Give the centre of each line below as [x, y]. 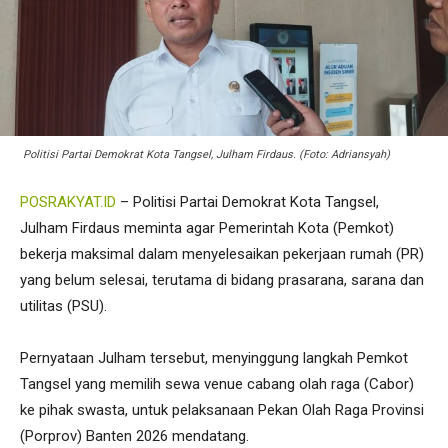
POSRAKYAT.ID [68, 202]
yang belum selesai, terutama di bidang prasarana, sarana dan [222, 280]
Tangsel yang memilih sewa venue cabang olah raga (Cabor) [217, 384]
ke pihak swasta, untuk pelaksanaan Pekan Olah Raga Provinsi [222, 410]
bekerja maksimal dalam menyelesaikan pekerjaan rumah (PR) [222, 254]
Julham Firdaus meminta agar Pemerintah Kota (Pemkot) [207, 228]
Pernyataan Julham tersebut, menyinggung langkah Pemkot [214, 358]
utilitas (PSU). [63, 306]
